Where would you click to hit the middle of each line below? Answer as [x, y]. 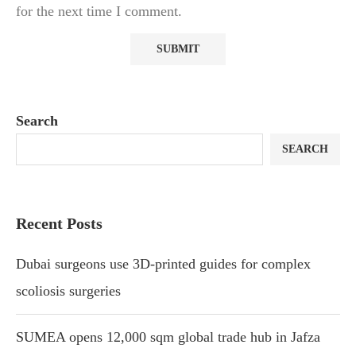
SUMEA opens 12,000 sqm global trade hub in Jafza [168, 337]
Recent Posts [59, 223]
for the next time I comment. [99, 11]
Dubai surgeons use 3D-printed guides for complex [163, 263]
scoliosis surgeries [68, 290]
